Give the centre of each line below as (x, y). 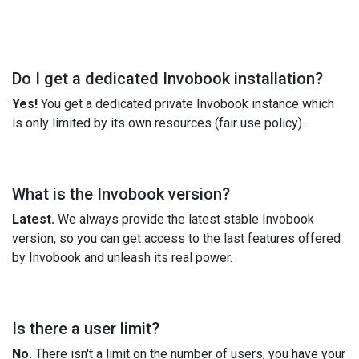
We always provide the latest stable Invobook (184, 219)
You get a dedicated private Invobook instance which (186, 103)
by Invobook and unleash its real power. (122, 257)
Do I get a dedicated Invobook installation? (167, 78)
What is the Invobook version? (121, 194)
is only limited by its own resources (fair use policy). (158, 123)
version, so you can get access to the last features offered (176, 238)
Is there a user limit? (86, 328)
